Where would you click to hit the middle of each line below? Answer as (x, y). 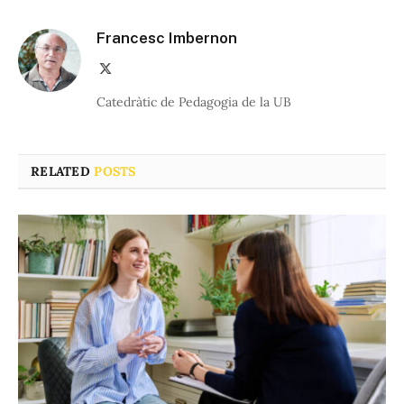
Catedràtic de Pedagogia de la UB (194, 102)
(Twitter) (134, 86)
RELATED (63, 172)
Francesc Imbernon (167, 38)
